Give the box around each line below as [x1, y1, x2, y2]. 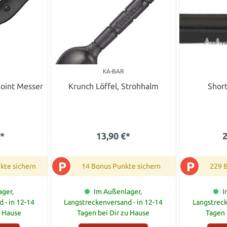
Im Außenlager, [94, 187, 142, 196]
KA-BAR [103, 67, 124, 74]
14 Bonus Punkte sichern [81, 162, 161, 170]
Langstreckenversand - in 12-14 [64, 198, 163, 206]
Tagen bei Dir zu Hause [77, 208, 150, 217]
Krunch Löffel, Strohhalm [68, 81, 159, 91]
